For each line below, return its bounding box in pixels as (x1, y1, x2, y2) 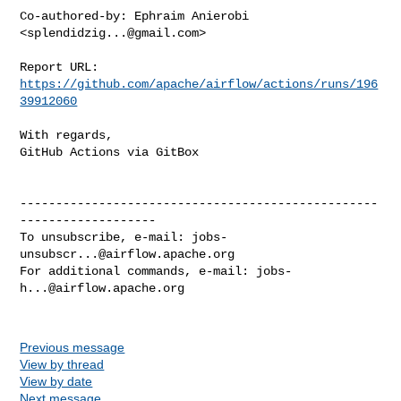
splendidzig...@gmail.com (27, 25, 200, 40)
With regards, (20, 127, 114, 142)
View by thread (20, 356, 105, 371)
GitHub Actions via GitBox (20, 144, 200, 159)
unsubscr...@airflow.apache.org (20, 246, 235, 261)
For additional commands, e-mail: (20, 263, 257, 278)
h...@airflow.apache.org (20, 280, 185, 295)
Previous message (20, 339, 125, 354)
